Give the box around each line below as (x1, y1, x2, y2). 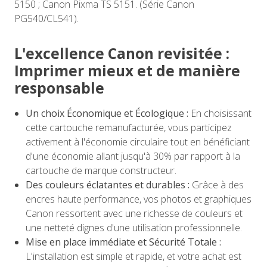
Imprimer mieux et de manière (14, 61, 240, 81)
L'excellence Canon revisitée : (14, 44, 229, 64)
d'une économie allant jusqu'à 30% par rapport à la (26, 150, 241, 163)
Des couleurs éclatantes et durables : (26, 178, 190, 192)
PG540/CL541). (14, 12, 79, 26)
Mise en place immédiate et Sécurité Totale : (26, 235, 222, 249)
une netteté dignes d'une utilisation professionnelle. (26, 221, 243, 235)
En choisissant (188, 107, 252, 120)
